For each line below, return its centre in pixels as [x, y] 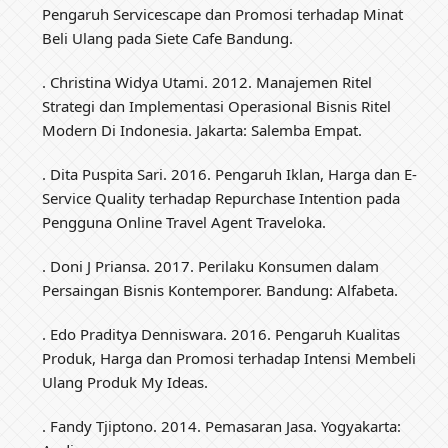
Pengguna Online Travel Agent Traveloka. [184, 221]
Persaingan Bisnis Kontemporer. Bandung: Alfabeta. [220, 289]
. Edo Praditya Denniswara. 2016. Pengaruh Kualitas [221, 333]
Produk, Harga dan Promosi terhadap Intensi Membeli [229, 357]
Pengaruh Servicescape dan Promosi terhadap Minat [223, 13]
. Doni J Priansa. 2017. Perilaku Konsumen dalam [211, 265]
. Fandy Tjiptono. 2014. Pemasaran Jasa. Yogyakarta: [222, 425]
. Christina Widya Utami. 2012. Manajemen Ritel [207, 81]
